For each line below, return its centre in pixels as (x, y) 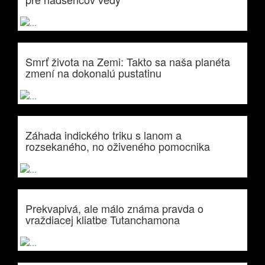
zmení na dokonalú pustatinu (93, 73)
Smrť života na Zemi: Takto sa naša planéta (128, 62)
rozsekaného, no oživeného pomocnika (118, 146)
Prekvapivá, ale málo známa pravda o (114, 208)
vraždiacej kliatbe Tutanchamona (103, 219)
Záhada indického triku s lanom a (104, 135)
